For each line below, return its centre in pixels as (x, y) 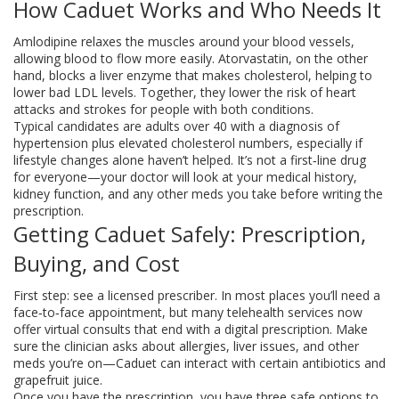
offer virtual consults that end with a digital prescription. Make (191, 329)
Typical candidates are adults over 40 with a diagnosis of (176, 126)
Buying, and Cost (97, 263)
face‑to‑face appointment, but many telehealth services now (188, 312)
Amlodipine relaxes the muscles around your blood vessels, (184, 41)
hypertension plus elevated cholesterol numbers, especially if (188, 143)
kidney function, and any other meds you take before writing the (198, 194)
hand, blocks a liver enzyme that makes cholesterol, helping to (193, 75)
